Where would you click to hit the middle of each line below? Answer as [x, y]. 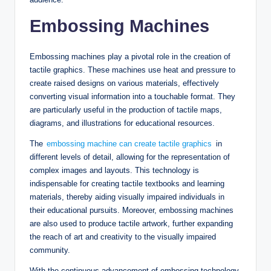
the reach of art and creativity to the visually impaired [123, 237]
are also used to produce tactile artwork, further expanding [131, 224]
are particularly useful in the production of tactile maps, [126, 110]
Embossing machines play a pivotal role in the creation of [130, 57]
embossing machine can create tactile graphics [129, 144]
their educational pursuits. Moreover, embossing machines [132, 211]
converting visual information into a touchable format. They [132, 97]
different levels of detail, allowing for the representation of [130, 157]
